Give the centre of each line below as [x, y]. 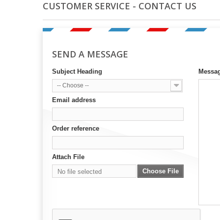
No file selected [80, 172]
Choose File [161, 171]
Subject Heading [77, 71]
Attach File [68, 157]
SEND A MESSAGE [90, 54]
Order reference [76, 128]
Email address [74, 100]
